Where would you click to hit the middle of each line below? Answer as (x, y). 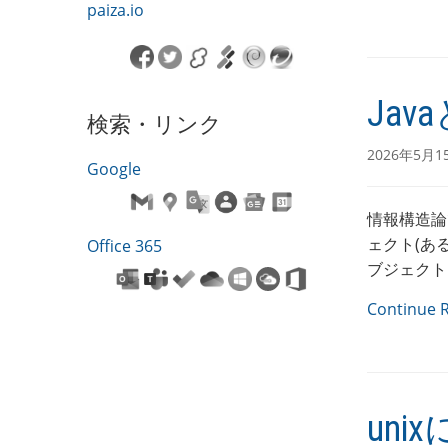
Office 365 (124, 245)
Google (114, 168)
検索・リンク (154, 122)
